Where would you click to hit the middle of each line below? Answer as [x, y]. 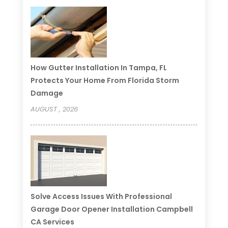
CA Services [52, 222]
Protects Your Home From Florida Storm [105, 80]
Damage [47, 93]
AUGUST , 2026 [54, 109]
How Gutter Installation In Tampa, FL [98, 67]
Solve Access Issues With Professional [101, 196]
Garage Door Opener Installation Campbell [111, 209]
